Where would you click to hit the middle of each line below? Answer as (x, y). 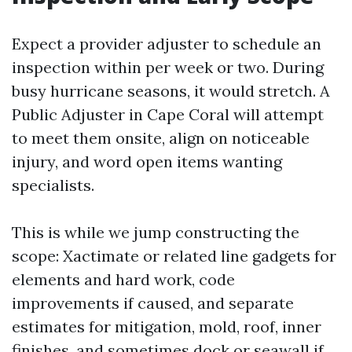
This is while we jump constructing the (156, 232)
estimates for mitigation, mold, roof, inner (167, 326)
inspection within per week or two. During (168, 67)
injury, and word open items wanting (147, 161)
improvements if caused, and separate (153, 303)
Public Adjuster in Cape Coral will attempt (168, 114)
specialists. (53, 185)
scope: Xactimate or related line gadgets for (174, 256)
